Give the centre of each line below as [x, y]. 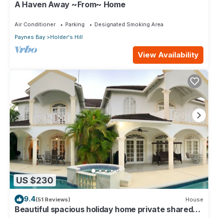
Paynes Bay [30, 37]
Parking [75, 25]
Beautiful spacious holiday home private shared [104, 209]
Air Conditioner [35, 25]
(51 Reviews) [53, 199]
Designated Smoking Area [129, 25]
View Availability [168, 55]
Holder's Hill [66, 37]
